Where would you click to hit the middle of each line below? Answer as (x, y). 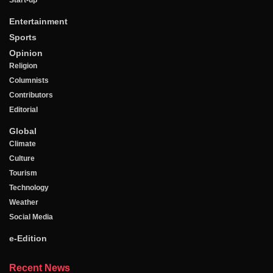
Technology (29, 188)
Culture (22, 159)
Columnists (29, 81)
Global (23, 131)
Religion (23, 66)
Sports (23, 37)
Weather (24, 203)
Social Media (31, 217)
